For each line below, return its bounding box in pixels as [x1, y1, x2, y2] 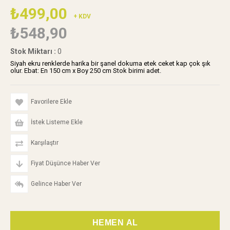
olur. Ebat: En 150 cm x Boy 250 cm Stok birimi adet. [10, 67, 161, 74]
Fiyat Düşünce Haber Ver [31, 160, 100, 167]
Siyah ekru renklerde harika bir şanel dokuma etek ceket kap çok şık [10, 60, 210, 67]
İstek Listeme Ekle [31, 119, 83, 126]
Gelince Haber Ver [31, 180, 82, 187]
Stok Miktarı [10, 47, 52, 55]
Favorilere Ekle [31, 98, 72, 105]
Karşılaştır [31, 139, 59, 146]
